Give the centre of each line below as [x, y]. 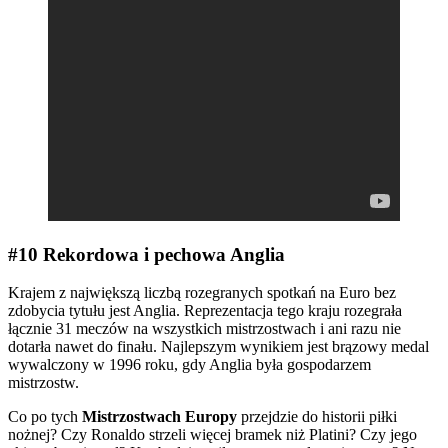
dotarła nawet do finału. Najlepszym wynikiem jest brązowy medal [218, 347]
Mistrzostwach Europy [159, 417]
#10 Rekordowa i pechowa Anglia [146, 254]
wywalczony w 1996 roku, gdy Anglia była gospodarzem [189, 365]
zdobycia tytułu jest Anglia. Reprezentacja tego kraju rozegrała [205, 311]
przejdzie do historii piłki [317, 417]
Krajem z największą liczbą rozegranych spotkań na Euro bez [202, 293]
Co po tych [45, 417]
